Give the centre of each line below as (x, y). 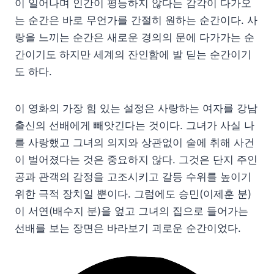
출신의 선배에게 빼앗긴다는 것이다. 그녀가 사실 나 (135, 125)
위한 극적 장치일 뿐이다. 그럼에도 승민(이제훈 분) (133, 194)
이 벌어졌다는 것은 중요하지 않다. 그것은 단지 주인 (136, 159)
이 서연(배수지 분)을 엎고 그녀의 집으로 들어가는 (131, 211)
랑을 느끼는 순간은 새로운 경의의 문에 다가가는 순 (135, 37)
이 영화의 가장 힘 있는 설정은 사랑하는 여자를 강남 (136, 108)
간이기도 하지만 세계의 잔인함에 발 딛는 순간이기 (133, 54)
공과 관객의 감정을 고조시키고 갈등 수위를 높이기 (133, 176)
